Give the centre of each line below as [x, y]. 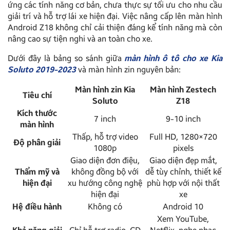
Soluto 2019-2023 [42, 69]
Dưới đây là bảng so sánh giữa [66, 58]
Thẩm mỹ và [37, 171]
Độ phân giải [37, 142]
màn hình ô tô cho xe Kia [174, 58]
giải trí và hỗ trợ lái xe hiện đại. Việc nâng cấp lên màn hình [115, 16]
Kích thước [37, 113]
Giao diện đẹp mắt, [183, 160]
